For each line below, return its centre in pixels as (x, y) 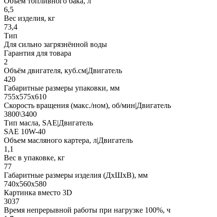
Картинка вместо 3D (38, 192)
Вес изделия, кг (30, 18)
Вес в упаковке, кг (34, 157)
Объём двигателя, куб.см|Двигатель (63, 70)
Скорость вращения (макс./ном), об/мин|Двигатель (87, 105)
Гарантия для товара (38, 53)
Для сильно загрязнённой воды (55, 44)
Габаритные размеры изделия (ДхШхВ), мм (76, 175)
